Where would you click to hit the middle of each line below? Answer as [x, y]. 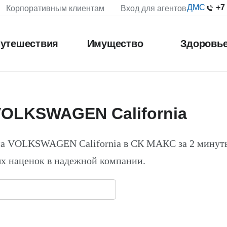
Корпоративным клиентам [55, 8]
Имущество [115, 44]
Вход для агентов [154, 8]
